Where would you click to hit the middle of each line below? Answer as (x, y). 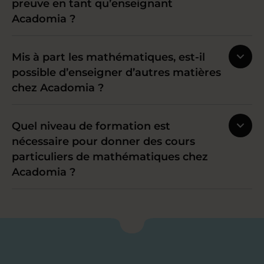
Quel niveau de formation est (91, 126)
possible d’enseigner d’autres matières (116, 73)
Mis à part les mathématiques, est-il (108, 57)
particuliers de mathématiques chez (110, 157)
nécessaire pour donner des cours (103, 142)
